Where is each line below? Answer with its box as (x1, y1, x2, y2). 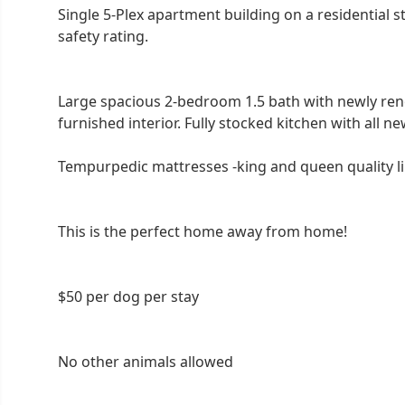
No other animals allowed (58, 351, 233, 372)
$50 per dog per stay (58, 286, 199, 306)
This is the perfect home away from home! (58, 221, 347, 241)
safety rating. (58, 25, 148, 46)
